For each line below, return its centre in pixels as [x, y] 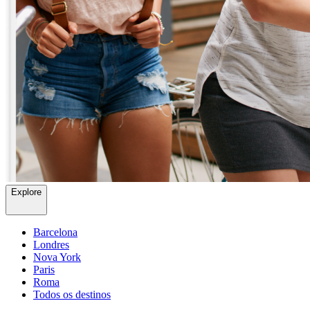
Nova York [57, 257]
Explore [26, 192]
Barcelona [55, 232]
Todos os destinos [72, 295]
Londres [51, 245]
